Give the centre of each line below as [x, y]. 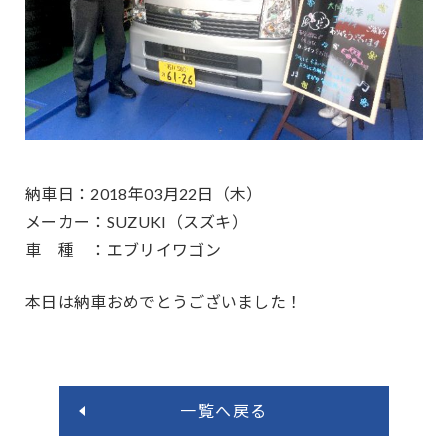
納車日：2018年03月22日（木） [144, 193]
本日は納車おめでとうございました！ [164, 301]
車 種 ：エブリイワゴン [123, 249]
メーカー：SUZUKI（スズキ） [137, 221]
